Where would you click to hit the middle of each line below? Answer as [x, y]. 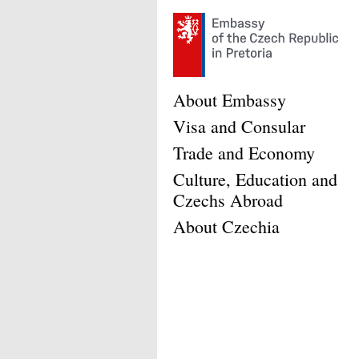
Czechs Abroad [228, 200]
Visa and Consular [239, 126]
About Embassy [230, 100]
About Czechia [226, 226]
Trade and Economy [244, 153]
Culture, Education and [255, 179]
